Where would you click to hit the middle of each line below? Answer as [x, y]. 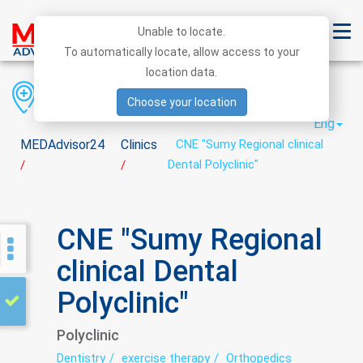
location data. [181, 72]
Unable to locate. [181, 32]
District [164, 96]
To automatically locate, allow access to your [181, 52]
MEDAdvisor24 [62, 145]
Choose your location [181, 102]
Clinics [139, 145]
